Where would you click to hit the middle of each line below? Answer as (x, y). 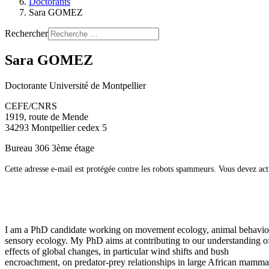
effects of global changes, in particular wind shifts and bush (117, 251)
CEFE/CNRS (31, 106)
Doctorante (26, 85)
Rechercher (26, 33)
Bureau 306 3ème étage (50, 148)
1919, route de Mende (47, 116)
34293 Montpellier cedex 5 (56, 127)
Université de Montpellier (96, 85)
